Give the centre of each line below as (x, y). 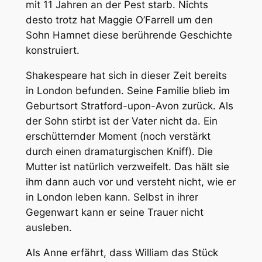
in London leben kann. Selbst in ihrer (112, 197)
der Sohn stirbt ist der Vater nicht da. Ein (121, 121)
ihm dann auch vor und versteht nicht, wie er (130, 182)
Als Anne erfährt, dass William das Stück (122, 252)
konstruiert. (52, 51)
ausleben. (49, 228)
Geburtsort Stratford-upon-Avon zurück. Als (129, 106)
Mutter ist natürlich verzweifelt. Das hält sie (127, 167)
